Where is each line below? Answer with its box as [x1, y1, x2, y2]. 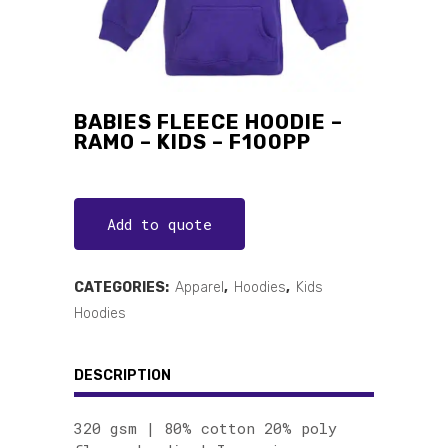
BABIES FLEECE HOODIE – [74, 109, 343, 134]
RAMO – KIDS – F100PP [74, 129, 311, 154]
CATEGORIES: [74, 278, 172, 296]
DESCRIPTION [74, 366, 171, 384]
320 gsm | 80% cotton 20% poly [74, 417, 337, 438]
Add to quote [107, 213, 212, 234]
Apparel [175, 278, 224, 296]
